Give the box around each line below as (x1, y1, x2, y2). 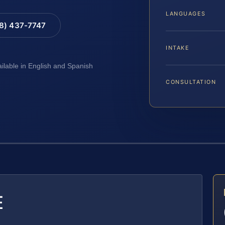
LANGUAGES (166, 10, 206, 18)
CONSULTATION (166, 78, 216, 86)
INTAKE (166, 44, 190, 52)
